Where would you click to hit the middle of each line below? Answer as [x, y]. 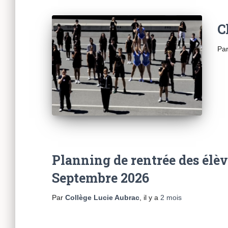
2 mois [171, 197]
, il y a [150, 197]
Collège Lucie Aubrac [102, 197]
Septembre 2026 [101, 178]
